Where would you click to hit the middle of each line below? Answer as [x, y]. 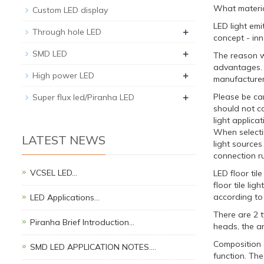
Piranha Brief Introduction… [82, 222]
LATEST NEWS [64, 140]
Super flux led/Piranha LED [83, 98]
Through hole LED [67, 32]
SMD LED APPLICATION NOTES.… [93, 247]
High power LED [63, 76]
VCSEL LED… [54, 173]
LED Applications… [65, 198]
